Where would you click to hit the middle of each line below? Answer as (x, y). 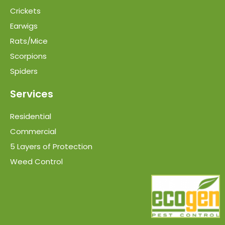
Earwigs (24, 26)
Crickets (25, 11)
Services (32, 94)
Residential (31, 116)
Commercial (33, 131)
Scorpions (28, 56)
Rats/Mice (29, 41)
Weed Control (36, 161)
